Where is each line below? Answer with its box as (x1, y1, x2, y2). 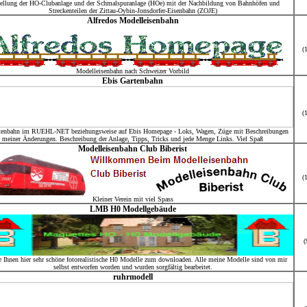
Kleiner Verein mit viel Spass (92, 195, 173, 203)
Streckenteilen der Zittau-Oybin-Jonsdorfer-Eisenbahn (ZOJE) (48, 7, 217, 14)
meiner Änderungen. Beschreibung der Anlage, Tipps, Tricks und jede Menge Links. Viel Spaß (2, 135, 263, 143)
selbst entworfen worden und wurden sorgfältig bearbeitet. (53, 263, 212, 271)
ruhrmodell (112, 272, 153, 282)
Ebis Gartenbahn (102, 76, 163, 86)
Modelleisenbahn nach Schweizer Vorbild (76, 67, 189, 75)
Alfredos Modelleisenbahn (86, 16, 179, 25)
